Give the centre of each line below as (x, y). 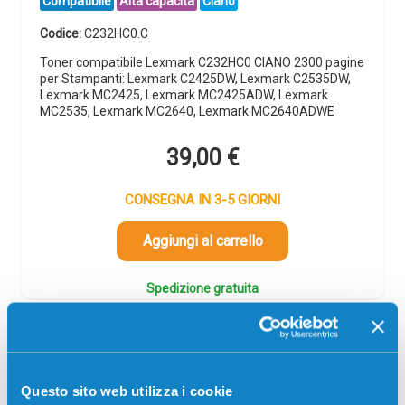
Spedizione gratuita (202, 289)
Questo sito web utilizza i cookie (127, 391)
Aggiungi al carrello (202, 241)
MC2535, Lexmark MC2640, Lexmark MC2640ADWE (187, 111)
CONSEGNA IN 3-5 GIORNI (202, 200)
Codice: (62, 33)
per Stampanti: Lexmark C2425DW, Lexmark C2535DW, (195, 78)
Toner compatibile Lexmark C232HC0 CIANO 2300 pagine (202, 62)
